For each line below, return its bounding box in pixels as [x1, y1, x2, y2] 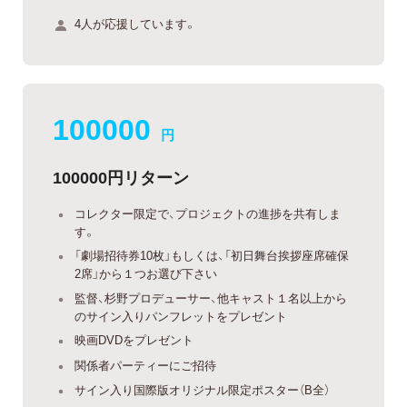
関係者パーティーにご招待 [74, 355, 216, 373]
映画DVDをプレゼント [74, 331, 194, 349]
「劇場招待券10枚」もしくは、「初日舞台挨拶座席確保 [74, 246, 349, 264]
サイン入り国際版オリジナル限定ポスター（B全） [74, 381, 330, 399]
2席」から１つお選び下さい [74, 264, 217, 283]
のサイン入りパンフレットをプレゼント [74, 306, 287, 324]
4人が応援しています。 [74, 14, 196, 32]
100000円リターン [53, 164, 189, 189]
